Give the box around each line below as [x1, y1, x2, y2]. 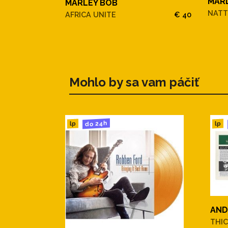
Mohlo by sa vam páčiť [69, 74, 199, 90]
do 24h [84, 119, 107, 128]
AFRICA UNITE [65, 10, 116, 19]
